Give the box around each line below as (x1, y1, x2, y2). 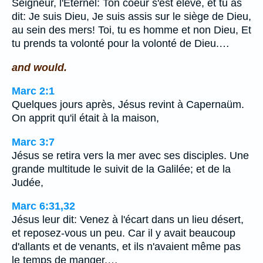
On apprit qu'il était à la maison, (12, 112, 159, 124)
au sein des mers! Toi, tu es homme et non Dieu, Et (12, 23, 251, 36)
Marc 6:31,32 (12, 200, 75, 213)
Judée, (12, 176, 43, 188)
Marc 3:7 (12, 136, 55, 148)
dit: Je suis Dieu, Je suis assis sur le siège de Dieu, (12, 10, 251, 22)
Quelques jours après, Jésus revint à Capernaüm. (12, 99, 244, 111)
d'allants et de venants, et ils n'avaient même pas (12, 241, 241, 253)
